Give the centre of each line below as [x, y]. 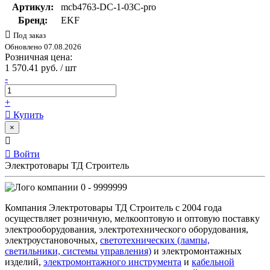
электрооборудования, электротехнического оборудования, [127, 229]
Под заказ [30, 35]
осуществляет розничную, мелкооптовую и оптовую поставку [132, 218]
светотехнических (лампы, [155, 240]
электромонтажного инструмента [112, 262]
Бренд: [33, 20]
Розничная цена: [39, 57]
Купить [27, 115]
